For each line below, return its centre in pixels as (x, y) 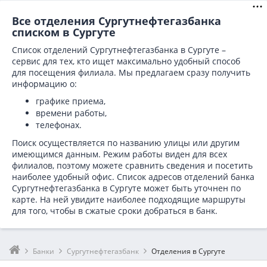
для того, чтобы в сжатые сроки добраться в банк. (115, 211)
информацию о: (44, 84)
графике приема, (71, 101)
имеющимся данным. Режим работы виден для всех (119, 154)
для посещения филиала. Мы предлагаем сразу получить (131, 72)
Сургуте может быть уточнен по (175, 188)
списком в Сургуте (64, 32)
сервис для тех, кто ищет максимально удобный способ (126, 61)
